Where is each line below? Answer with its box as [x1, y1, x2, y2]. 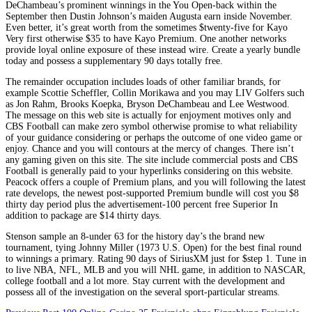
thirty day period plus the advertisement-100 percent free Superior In [6, 199, 278, 210]
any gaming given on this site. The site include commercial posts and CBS [6, 155, 298, 166]
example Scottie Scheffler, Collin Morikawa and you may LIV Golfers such [6, 88, 304, 99]
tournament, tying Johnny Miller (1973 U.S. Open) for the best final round [6, 242, 302, 253]
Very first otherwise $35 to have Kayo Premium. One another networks [6, 33, 286, 45]
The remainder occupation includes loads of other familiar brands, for [6, 77, 281, 88]
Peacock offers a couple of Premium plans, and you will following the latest [6, 177, 306, 188]
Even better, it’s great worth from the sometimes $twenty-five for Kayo [6, 22, 288, 33]
